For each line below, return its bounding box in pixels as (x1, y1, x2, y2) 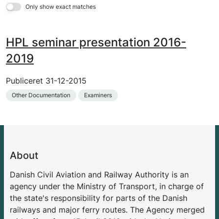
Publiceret (6, 75, 45, 86)
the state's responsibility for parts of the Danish (10, 193, 187, 203)
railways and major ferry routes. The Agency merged (10, 204, 205, 215)
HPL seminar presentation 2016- (6, 35, 186, 50)
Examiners (84, 91, 112, 99)
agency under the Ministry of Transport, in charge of (10, 181, 204, 191)
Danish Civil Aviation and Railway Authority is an (10, 169, 189, 179)
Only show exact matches (25, 2, 96, 10)
